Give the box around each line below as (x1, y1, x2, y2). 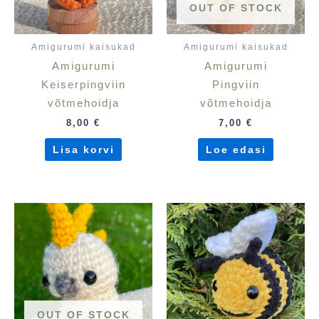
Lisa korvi (52, 144, 115, 156)
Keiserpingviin (41, 78, 126, 90)
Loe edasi (205, 144, 266, 156)
